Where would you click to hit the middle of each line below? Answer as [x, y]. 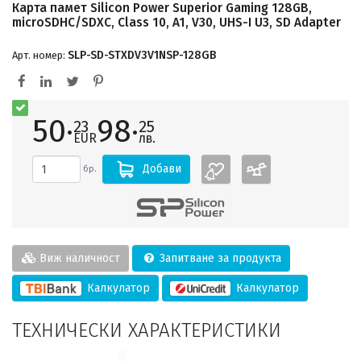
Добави [162, 168]
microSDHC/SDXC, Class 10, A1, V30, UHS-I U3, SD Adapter [176, 22]
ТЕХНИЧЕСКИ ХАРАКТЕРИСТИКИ [147, 330]
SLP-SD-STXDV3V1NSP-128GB [142, 55]
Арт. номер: [40, 55]
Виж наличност [78, 258]
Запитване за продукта [218, 258]
